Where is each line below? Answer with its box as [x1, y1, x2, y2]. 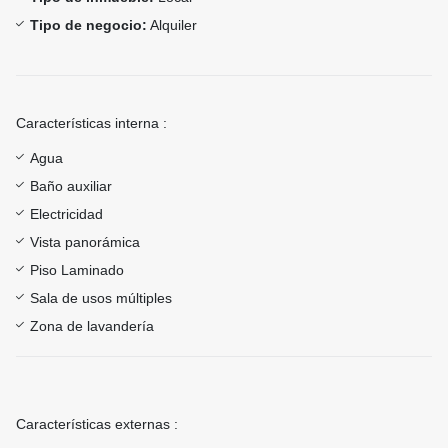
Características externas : [16, 416, 178, 433]
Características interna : [16, 115, 167, 132]
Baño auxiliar [30, 178, 112, 195]
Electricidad [30, 206, 103, 223]
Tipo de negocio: [30, 17, 147, 34]
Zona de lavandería [30, 318, 154, 335]
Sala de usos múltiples [30, 290, 172, 307]
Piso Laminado [30, 262, 124, 279]
